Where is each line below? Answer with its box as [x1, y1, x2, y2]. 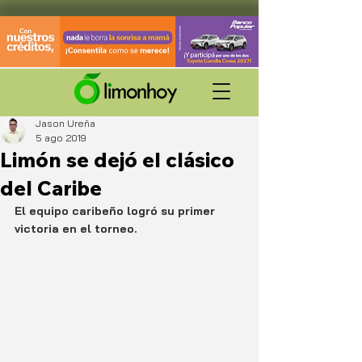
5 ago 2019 [36, 132, 86, 144]
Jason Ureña [36, 117, 95, 129]
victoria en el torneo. [15, 221, 137, 236]
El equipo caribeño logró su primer [15, 204, 218, 218]
